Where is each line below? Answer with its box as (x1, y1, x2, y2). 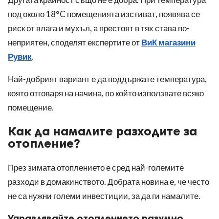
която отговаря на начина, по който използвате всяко (8, 88, 204, 99)
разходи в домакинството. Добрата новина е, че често (8, 176, 209, 187)
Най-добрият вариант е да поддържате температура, (8, 74, 207, 85)
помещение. (8, 102, 54, 113)
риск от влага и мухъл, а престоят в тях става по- (8, 23, 190, 34)
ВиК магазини (141, 37, 196, 48)
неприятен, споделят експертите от (8, 37, 141, 48)
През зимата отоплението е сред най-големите (8, 162, 184, 173)
